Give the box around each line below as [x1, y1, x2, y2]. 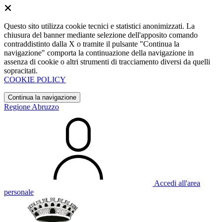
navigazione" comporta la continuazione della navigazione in [4, 49, 194, 57]
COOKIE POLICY [4, 75, 66, 84]
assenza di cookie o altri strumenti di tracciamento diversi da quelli [4, 57, 210, 66]
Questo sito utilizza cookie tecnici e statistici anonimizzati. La [4, 22, 195, 30]
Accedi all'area [154, 179, 200, 187]
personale [4, 188, 34, 196]
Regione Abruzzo [4, 103, 59, 111]
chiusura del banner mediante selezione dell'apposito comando [4, 31, 198, 39]
